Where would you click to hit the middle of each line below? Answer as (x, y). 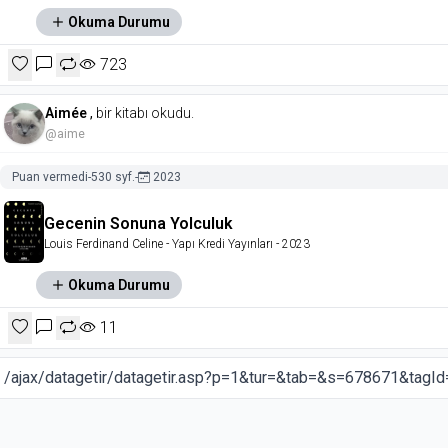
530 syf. (113, 177)
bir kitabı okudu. (145, 113)
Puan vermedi (50, 177)
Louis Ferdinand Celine (103, 244)
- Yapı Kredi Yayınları (218, 244)
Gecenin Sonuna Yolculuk (138, 224)
